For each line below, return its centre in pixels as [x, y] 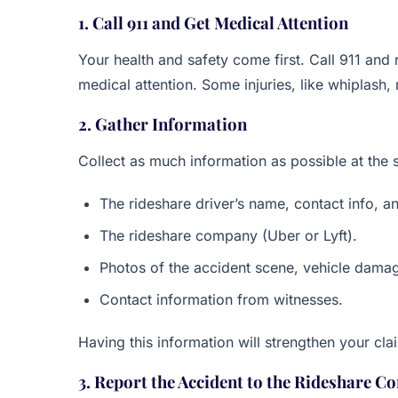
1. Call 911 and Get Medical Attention [213, 23]
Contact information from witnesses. [221, 299]
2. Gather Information [163, 124]
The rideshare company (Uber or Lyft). [228, 235]
